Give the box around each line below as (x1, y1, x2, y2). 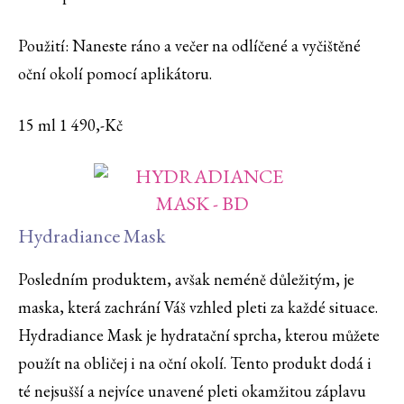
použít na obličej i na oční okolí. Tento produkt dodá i (18, 353, 372, 374)
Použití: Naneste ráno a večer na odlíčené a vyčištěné (18, 35, 361, 57)
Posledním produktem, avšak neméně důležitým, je (18, 269, 354, 290)
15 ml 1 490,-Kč (18, 115, 123, 136)
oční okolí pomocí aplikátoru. (18, 63, 212, 85)
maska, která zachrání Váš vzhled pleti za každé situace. (18, 297, 378, 318)
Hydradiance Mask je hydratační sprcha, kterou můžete (18, 325, 380, 346)
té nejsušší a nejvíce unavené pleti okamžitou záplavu (18, 381, 366, 402)
